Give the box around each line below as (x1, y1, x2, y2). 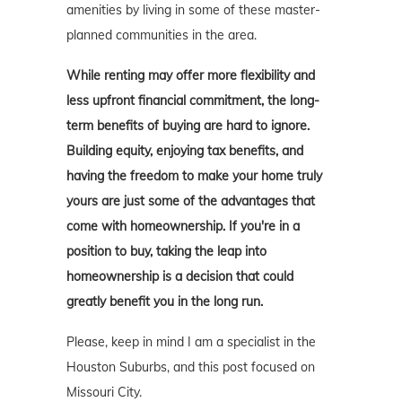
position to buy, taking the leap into (66, 243, 267, 260)
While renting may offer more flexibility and (66, 67, 315, 84)
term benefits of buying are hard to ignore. (66, 118, 310, 135)
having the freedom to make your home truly (66, 168, 322, 185)
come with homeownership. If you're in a (66, 218, 300, 235)
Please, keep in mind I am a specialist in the (66, 334, 316, 351)
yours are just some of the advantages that (66, 193, 315, 210)
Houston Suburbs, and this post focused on (66, 359, 315, 376)
